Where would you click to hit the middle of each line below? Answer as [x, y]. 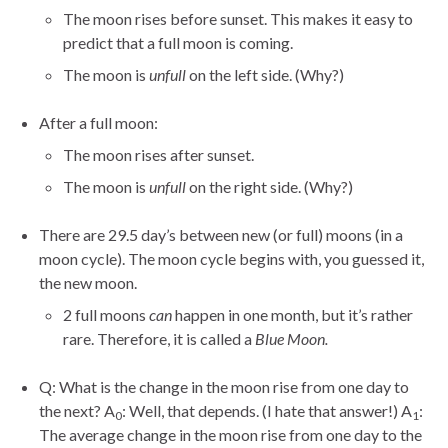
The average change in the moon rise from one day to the [230, 435]
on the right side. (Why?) [269, 187]
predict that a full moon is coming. [178, 43]
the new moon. [88, 283]
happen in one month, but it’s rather [292, 315]
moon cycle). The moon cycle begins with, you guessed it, [231, 259]
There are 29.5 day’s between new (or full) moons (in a [221, 235]
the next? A [77, 411]
